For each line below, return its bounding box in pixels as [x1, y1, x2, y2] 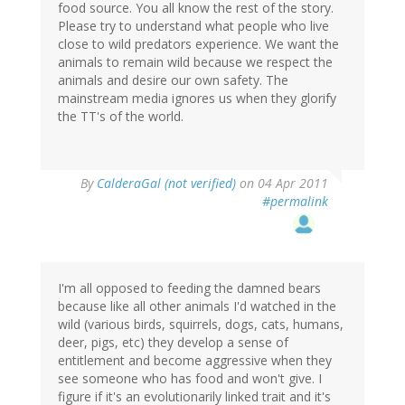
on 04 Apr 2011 [236, 174, 328, 193]
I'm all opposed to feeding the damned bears [58, 279, 321, 297]
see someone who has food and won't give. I [58, 370, 322, 388]
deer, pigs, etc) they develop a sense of [58, 334, 288, 352]
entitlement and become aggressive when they [58, 352, 332, 370]
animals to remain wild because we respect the [58, 53, 333, 71]
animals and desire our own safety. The [58, 71, 288, 89]
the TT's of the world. [58, 108, 184, 126]
